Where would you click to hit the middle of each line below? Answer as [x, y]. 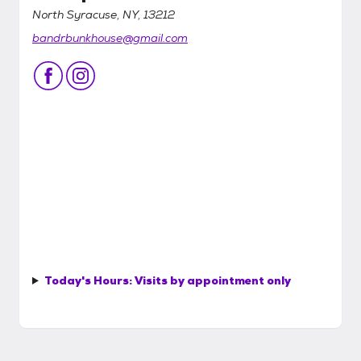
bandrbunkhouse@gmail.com [110, 38]
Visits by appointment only [212, 280]
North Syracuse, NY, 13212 [104, 15]
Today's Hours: [89, 280]
